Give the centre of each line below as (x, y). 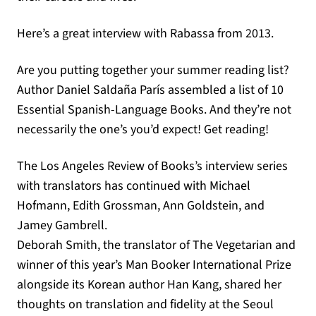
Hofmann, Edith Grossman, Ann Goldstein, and (141, 206)
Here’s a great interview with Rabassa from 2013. (145, 34)
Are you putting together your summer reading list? (153, 70)
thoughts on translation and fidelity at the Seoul (145, 304)
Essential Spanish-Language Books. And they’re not (154, 110)
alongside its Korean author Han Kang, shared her (149, 285)
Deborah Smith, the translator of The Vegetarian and (156, 245)
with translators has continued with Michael (134, 186)
